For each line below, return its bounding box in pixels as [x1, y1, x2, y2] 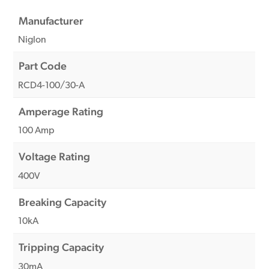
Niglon [18, 35, 47, 46]
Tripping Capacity [19, 241, 104, 254]
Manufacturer [19, 14, 84, 27]
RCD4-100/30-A [18, 80, 85, 91]
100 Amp [18, 126, 55, 136]
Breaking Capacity [19, 195, 107, 208]
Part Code [19, 59, 67, 73]
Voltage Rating [19, 150, 91, 163]
